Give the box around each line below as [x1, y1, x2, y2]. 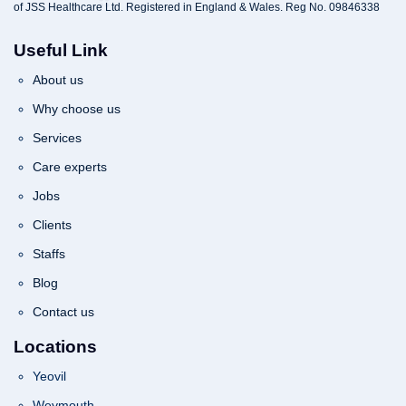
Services [33, 130, 82, 145]
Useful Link [14, 40, 108, 60]
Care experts [33, 159, 107, 174]
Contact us [33, 304, 94, 319]
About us [33, 72, 83, 87]
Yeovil [33, 368, 66, 383]
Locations [14, 336, 97, 356]
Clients [33, 217, 72, 232]
